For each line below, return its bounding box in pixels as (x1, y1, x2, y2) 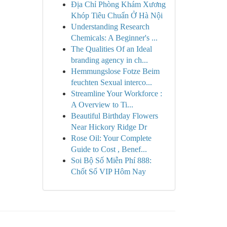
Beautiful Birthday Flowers (70, 111, 158, 120)
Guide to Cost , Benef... (70, 145, 147, 154)
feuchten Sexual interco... (70, 78, 152, 87)
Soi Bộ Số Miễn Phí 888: (70, 156, 152, 165)
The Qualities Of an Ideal (70, 45, 152, 53)
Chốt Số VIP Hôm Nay (70, 167, 146, 176)
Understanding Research (70, 22, 149, 31)
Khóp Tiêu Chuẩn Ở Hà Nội (70, 11, 163, 20)
